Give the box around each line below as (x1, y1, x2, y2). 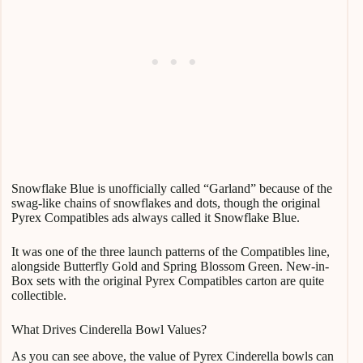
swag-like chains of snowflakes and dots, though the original (11, 195, 320, 210)
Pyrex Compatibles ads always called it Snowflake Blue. (11, 210, 300, 224)
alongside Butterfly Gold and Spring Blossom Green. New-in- (11, 258, 329, 273)
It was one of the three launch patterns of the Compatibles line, (11, 244, 330, 258)
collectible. (11, 288, 66, 302)
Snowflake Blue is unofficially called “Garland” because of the (11, 181, 332, 195)
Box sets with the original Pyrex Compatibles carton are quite (11, 273, 324, 288)
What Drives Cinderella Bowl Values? (11, 322, 207, 336)
